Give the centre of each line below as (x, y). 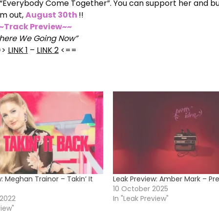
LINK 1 (18, 50)
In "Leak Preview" (141, 199)
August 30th (51, 15)
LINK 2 (47, 50)
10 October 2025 (140, 189)
